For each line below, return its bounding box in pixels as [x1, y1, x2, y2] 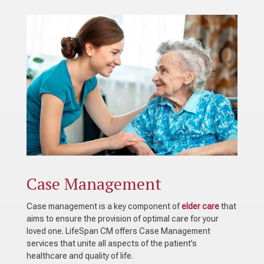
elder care [181, 201, 219, 211]
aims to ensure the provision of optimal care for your [26, 213, 219, 223]
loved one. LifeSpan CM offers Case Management [26, 226, 210, 236]
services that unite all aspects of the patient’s [26, 238, 197, 248]
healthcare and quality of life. [26, 250, 135, 260]
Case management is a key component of [26, 201, 181, 211]
